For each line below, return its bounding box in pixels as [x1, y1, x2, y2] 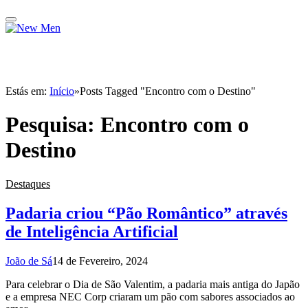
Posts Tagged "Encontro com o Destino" [80, 85, 256, 97]
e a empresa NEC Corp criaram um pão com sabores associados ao [5, 290, 295, 302]
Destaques [5, 177, 50, 190]
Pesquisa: [5, 112, 100, 137]
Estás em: [5, 85, 49, 97]
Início [49, 85, 74, 97]
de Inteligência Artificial [5, 222, 178, 241]
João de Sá [5, 254, 52, 267]
